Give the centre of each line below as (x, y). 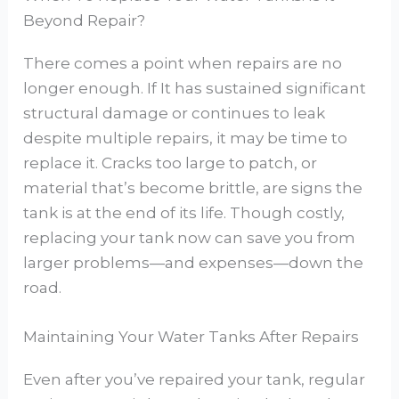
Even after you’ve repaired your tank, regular (195, 380)
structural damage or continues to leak (175, 114)
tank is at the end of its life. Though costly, (184, 213)
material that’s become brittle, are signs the (193, 188)
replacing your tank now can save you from (190, 238)
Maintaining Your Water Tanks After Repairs (191, 337)
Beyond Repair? (85, 21)
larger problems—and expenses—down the (194, 263)
